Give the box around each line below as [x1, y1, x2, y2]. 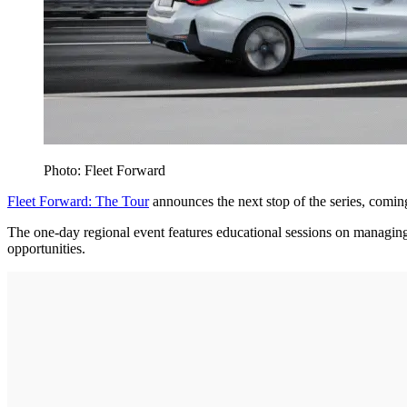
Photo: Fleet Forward [44, 162, 165, 178]
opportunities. [7, 240, 85, 256]
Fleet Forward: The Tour [7, 193, 149, 209]
